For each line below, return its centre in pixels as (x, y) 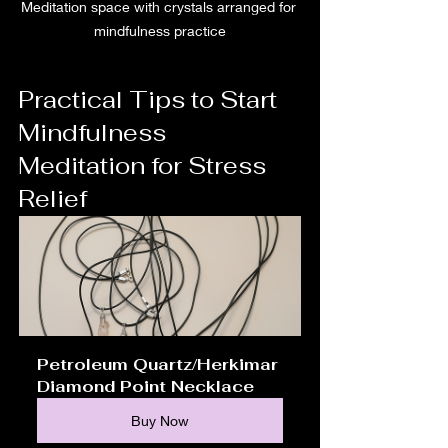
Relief (52, 199)
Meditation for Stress (145, 166)
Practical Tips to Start (150, 100)
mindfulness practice (160, 31)
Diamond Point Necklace (145, 387)
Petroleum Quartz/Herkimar (160, 365)
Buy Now (160, 421)
